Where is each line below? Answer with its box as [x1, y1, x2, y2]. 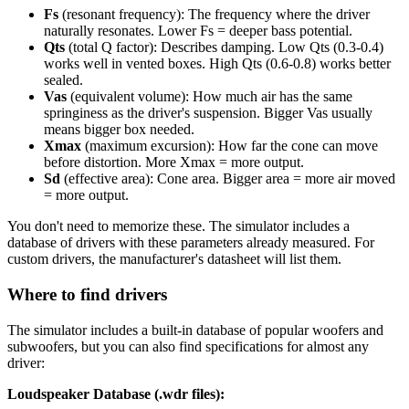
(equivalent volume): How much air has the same [67, 89, 352, 105]
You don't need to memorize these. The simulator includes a [7, 218, 350, 235]
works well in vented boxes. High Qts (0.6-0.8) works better [44, 56, 391, 72]
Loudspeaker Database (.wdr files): [7, 385, 225, 402]
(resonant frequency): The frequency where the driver [58, 6, 370, 23]
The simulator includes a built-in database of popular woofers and [7, 321, 383, 338]
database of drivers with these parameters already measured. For [7, 235, 374, 251]
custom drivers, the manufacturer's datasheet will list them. [7, 251, 341, 267]
